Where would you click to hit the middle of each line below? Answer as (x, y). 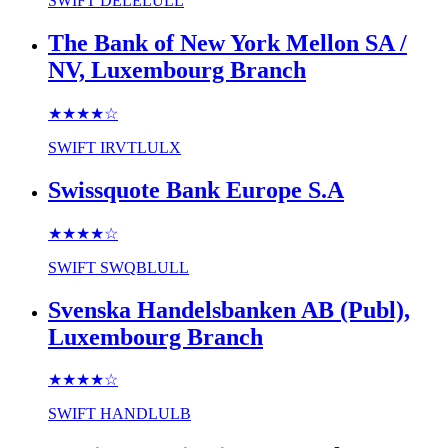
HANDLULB (145, 414)
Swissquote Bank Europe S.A (196, 189)
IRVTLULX (140, 147)
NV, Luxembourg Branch (177, 69)
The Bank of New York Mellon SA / (227, 42)
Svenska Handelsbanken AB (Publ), (229, 309)
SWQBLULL (144, 267)
